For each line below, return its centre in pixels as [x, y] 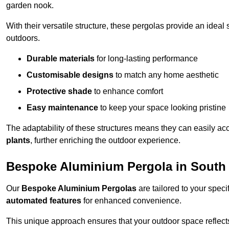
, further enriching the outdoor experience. [105, 141]
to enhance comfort [128, 91]
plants [18, 141]
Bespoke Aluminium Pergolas [79, 189]
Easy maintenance [62, 108]
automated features [44, 201]
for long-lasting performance [146, 59]
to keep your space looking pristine [162, 108]
